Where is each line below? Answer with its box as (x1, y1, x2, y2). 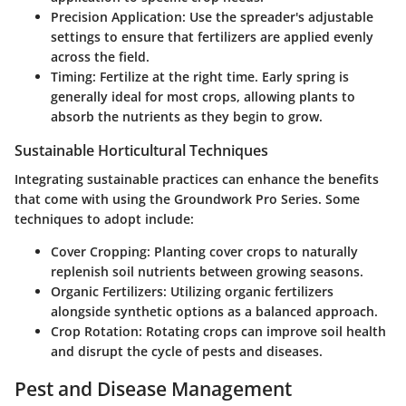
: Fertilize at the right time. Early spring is (92, 68, 349, 86)
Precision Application (51, 8, 182, 26)
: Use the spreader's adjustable (182, 8, 373, 26)
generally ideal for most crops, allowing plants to (51, 88, 355, 106)
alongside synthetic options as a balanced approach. (51, 303, 378, 321)
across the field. (51, 48, 150, 66)
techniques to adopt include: (14, 210, 194, 228)
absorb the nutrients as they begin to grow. (51, 108, 323, 126)
